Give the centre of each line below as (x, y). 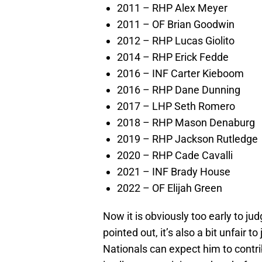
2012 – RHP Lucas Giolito (176, 41)
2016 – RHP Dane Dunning (179, 90)
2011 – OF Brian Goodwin (176, 25)
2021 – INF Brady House (174, 172)
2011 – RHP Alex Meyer (172, 8)
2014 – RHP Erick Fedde (173, 57)
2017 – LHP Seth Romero (176, 106)
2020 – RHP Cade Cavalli (175, 156)
